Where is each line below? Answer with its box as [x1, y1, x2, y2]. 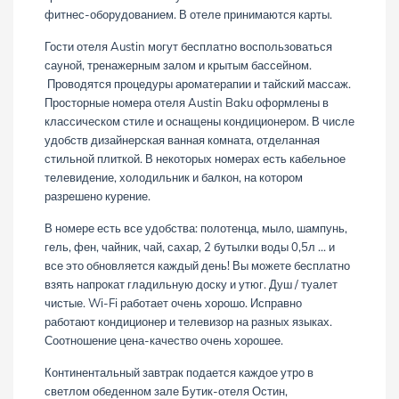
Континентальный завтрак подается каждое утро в [45, 365, 313, 379]
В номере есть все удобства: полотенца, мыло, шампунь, [45, 221, 347, 235]
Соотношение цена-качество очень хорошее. [45, 333, 283, 347]
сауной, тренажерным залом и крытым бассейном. [45, 58, 312, 72]
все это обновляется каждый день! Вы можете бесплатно [45, 258, 350, 273]
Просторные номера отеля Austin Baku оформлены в [45, 95, 329, 110]
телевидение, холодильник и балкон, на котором [45, 170, 303, 184]
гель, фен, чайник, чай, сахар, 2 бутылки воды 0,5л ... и [45, 240, 335, 254]
